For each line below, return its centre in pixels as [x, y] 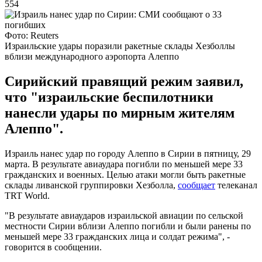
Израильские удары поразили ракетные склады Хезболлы [120, 46]
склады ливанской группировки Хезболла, [91, 185]
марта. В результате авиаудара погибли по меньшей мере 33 [124, 164]
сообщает [196, 185]
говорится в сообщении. [53, 247]
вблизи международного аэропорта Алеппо [92, 56]
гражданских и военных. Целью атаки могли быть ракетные [125, 174]
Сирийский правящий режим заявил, [124, 81]
